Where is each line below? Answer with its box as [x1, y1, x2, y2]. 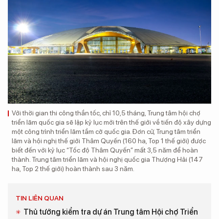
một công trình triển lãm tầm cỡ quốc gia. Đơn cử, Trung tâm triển [12, 127, 200, 135]
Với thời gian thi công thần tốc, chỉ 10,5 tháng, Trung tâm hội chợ [12, 109, 200, 117]
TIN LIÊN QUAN [16, 194, 64, 202]
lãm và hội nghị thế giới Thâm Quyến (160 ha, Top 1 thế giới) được [12, 136, 206, 145]
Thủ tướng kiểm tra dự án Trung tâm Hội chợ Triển [23, 207, 198, 217]
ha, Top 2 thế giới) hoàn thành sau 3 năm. [12, 164, 134, 173]
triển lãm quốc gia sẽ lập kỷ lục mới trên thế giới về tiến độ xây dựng [12, 118, 211, 126]
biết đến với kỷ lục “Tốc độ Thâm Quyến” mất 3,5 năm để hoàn [12, 146, 198, 154]
